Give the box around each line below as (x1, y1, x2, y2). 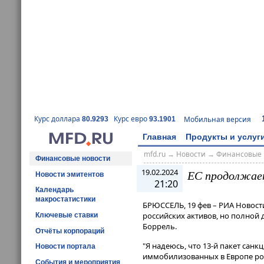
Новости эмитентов (35, 170, 104, 179)
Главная (143, 131, 176, 141)
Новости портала (35, 242, 95, 251)
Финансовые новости (35, 154, 110, 163)
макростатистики (35, 195, 95, 204)
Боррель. (143, 221, 177, 232)
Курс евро (114, 114, 149, 124)
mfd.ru (143, 149, 166, 160)
